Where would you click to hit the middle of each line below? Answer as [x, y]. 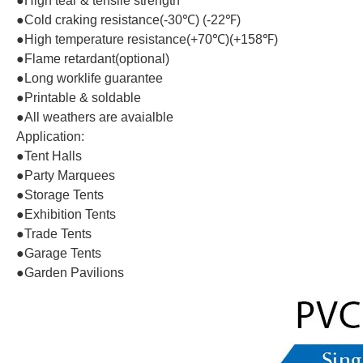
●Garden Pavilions [70, 272]
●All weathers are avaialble [95, 117]
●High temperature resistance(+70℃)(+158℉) [147, 39]
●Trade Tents [54, 233]
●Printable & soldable [79, 97]
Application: [50, 136]
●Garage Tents [59, 253]
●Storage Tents [60, 194]
